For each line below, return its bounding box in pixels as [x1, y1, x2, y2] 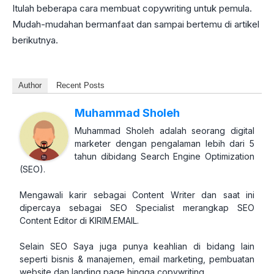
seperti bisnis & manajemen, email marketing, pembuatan [20, 254, 254, 265]
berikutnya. [12, 34, 61, 46]
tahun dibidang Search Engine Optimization [75, 151, 254, 162]
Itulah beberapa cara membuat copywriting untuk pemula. [12, 2, 252, 15]
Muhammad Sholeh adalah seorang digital [75, 125, 254, 136]
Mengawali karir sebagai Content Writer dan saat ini [20, 190, 254, 201]
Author [18, 81, 42, 91]
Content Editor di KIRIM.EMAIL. [20, 215, 139, 226]
